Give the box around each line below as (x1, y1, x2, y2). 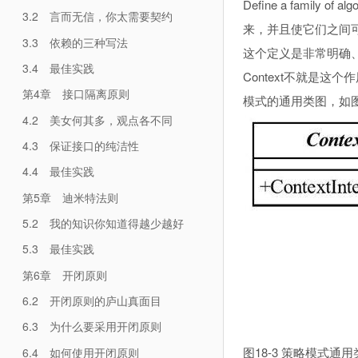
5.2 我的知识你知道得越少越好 (22, 214, 184, 231)
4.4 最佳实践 (22, 163, 94, 180)
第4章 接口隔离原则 (22, 86, 129, 102)
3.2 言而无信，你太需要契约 (22, 8, 173, 25)
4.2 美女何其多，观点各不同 (22, 111, 173, 128)
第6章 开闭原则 (22, 266, 107, 283)
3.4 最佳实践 (22, 59, 94, 76)
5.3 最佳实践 (22, 241, 94, 257)
